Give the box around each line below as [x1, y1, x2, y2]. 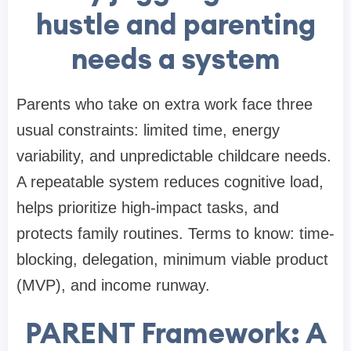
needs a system [71, 41, 280, 78]
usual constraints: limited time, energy [16, 121, 280, 139]
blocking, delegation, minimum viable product [16, 251, 328, 269]
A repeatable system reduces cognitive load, [16, 173, 324, 191]
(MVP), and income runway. [16, 277, 210, 295]
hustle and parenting [35, 6, 316, 43]
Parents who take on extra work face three [16, 96, 313, 114]
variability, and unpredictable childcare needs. [16, 147, 331, 165]
